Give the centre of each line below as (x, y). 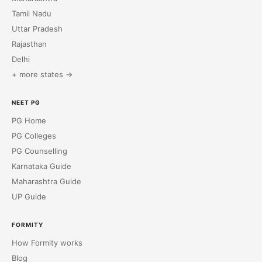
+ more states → (42, 75)
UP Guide (29, 197)
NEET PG (26, 103)
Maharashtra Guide (46, 182)
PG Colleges (34, 136)
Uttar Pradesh (37, 29)
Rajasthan (29, 44)
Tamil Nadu (32, 14)
